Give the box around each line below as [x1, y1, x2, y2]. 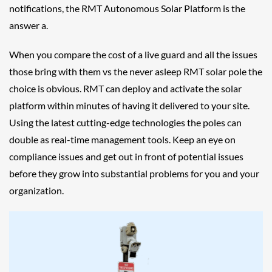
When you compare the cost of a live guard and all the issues [9, 49, 257, 60]
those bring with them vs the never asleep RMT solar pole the [9, 66, 262, 77]
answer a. [9, 19, 48, 31]
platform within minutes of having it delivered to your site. [9, 100, 250, 111]
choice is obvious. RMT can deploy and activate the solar [9, 83, 242, 94]
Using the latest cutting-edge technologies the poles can [9, 117, 242, 128]
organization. [9, 185, 64, 196]
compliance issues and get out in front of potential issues [9, 151, 243, 162]
